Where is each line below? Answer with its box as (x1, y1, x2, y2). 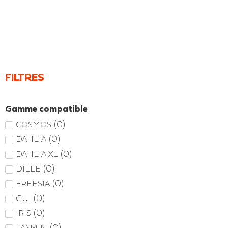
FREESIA (16, 179, 50, 188)
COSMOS (16, 120, 51, 129)
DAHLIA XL (16, 149, 58, 158)
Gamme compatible (5, 103, 88, 114)
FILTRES (5, 71, 44, 83)
